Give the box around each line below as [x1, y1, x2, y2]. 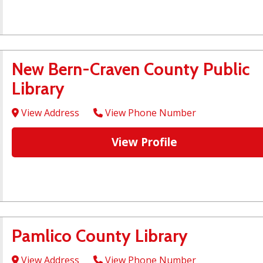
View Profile [112, 134, 177, 150]
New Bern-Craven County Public [12, 59, 249, 80]
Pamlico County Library [12, 225, 188, 247]
